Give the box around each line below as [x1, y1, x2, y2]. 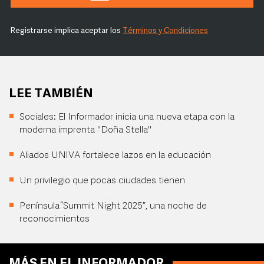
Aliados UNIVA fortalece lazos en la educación [19, 151, 211, 160]
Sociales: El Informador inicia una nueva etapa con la [19, 113, 235, 122]
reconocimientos [19, 214, 90, 224]
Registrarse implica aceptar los [11, 27, 123, 35]
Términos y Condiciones [123, 27, 208, 35]
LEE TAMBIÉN [9, 88, 93, 100]
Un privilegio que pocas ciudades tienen [19, 176, 185, 186]
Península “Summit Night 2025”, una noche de [19, 202, 207, 211]
